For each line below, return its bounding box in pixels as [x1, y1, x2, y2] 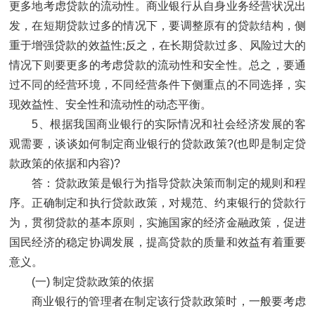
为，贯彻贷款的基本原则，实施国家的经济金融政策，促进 [9, 217, 306, 229]
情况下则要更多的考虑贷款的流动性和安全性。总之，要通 [9, 59, 306, 72]
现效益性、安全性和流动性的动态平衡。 [9, 98, 212, 111]
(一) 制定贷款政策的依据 [32, 276, 154, 288]
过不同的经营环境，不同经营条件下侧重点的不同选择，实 [9, 79, 306, 91]
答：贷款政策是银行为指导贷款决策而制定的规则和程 [32, 177, 306, 190]
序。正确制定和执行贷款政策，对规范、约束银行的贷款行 [9, 197, 306, 210]
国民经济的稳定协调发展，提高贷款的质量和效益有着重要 [9, 236, 306, 249]
